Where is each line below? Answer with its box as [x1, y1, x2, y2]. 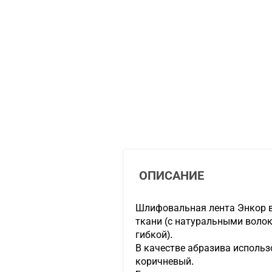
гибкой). [135, 229, 173, 240]
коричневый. [135, 256, 194, 267]
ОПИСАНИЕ [135, 169, 205, 182]
